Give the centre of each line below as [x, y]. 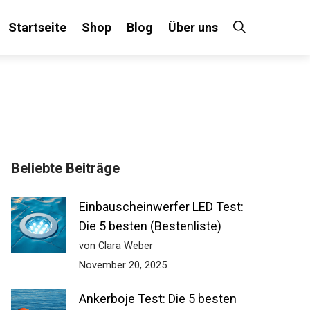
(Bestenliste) [107, 245]
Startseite [32, 27]
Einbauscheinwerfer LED [139, 207]
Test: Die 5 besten [121, 226]
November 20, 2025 [116, 284]
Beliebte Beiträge [58, 168]
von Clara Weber [109, 265]
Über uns [188, 27]
